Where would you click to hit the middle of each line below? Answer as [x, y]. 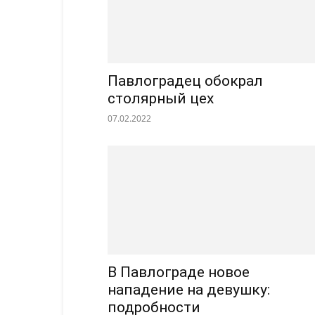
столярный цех [161, 99]
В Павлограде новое [179, 272]
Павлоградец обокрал [185, 81]
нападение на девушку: [189, 290]
